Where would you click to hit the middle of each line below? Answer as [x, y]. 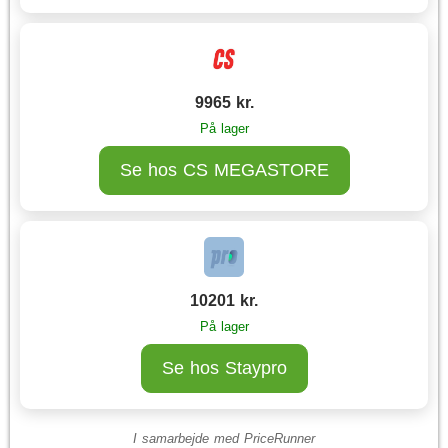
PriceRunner [279, 438]
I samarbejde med [188, 438]
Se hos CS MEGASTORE [224, 170]
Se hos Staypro [224, 368]
